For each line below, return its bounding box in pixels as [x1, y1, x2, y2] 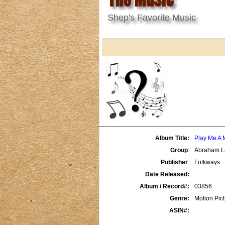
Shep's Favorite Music [107, 12, 196, 23]
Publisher [161, 158, 188, 166]
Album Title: [155, 134, 189, 142]
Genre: [170, 194, 189, 202]
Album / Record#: [140, 182, 189, 190]
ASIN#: [169, 206, 189, 214]
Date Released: [145, 170, 189, 178]
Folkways [194, 158, 220, 166]
